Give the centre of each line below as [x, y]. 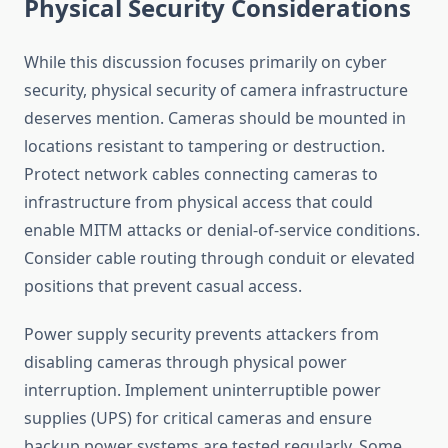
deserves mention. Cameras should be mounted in [215, 118]
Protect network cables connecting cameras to [201, 174]
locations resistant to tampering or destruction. [204, 146]
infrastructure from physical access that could [198, 202]
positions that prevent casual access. [163, 286]
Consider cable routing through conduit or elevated [219, 258]
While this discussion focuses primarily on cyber [205, 62]
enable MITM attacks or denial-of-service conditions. [222, 230]
